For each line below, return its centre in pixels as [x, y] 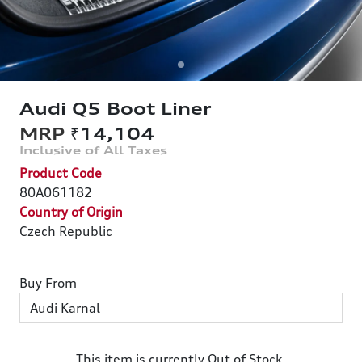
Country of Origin [71, 212]
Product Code [61, 173]
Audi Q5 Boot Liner [116, 109]
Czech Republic [66, 231]
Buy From [48, 283]
